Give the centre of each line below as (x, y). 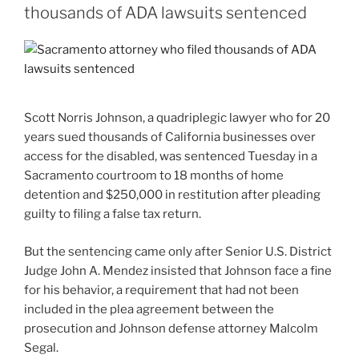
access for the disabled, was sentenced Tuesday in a (171, 157)
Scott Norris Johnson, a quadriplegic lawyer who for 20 (177, 118)
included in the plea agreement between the (149, 309)
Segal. (41, 347)
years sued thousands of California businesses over (170, 137)
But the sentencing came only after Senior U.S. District (178, 251)
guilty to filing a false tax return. (113, 214)
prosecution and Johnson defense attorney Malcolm (171, 328)
